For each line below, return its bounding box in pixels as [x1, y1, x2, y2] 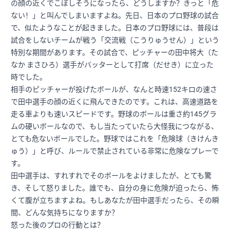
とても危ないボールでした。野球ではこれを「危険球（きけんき [11, 135, 219, 143]
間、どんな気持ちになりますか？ [11, 208, 119, 217]
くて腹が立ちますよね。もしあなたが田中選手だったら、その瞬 [11, 196, 219, 205]
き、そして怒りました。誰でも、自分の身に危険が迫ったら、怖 [11, 184, 219, 193]
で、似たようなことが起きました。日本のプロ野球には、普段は [11, 24, 219, 32]
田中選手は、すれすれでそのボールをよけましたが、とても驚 [11, 171, 212, 180]
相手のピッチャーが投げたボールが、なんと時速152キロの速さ [11, 85, 217, 94]
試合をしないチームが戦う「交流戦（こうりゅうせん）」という [11, 36, 219, 45]
